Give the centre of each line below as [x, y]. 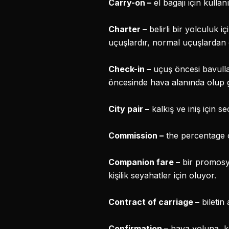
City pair [127, 109]
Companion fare [142, 162]
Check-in [128, 69]
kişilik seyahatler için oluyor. [162, 175]
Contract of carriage [152, 202]
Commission [134, 135]
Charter [125, 29]
